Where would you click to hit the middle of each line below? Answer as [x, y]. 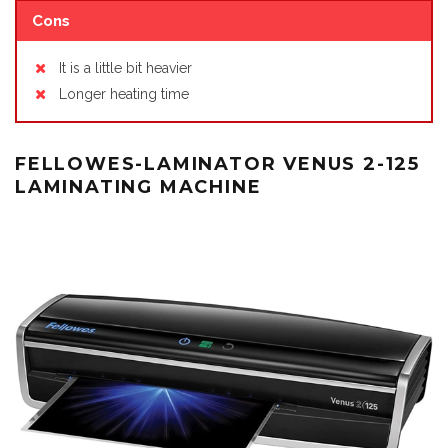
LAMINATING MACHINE [138, 186]
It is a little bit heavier [125, 67]
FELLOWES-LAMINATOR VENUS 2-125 [217, 163]
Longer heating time [124, 93]
